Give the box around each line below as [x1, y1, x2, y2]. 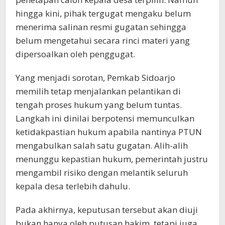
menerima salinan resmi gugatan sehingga [16, 21, 186, 33]
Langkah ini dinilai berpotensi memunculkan [16, 112, 194, 124]
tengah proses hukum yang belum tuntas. [16, 98, 182, 110]
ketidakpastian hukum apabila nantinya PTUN [16, 126, 202, 138]
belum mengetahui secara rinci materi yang [16, 34, 190, 46]
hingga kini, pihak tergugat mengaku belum [16, 7, 191, 19]
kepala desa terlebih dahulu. [16, 180, 130, 192]
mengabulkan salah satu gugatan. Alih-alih [16, 139, 188, 151]
